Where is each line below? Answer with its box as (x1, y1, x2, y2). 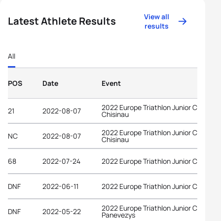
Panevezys (102, 210, 135, 220)
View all (144, 12, 170, 21)
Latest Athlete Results (8, 14, 116, 28)
